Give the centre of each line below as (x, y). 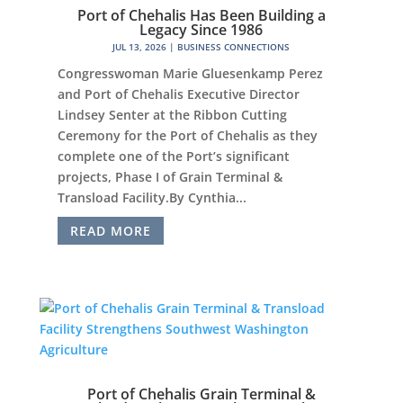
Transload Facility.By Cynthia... (152, 197)
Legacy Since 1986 (201, 29)
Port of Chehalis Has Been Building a (201, 15)
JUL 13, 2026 (140, 46)
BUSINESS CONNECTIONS (234, 46)
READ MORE (110, 230)
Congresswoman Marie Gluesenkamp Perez (190, 73)
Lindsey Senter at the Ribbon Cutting (172, 114)
